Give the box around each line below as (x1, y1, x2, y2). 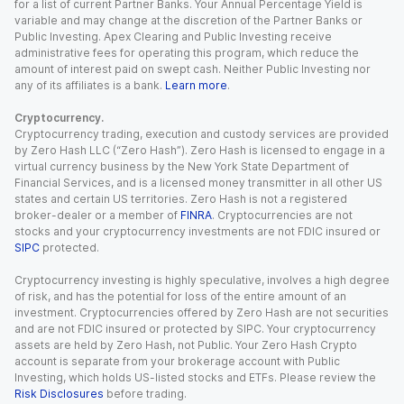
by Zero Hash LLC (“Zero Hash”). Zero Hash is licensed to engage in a (14, 143, 385, 157)
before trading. (106, 387, 187, 400)
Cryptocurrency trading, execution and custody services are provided (14, 127, 389, 141)
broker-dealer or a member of (14, 208, 178, 222)
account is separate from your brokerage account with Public (14, 354, 340, 368)
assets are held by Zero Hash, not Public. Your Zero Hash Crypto (14, 338, 357, 352)
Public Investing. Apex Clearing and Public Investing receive (14, 30, 332, 43)
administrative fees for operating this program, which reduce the (14, 46, 359, 60)
